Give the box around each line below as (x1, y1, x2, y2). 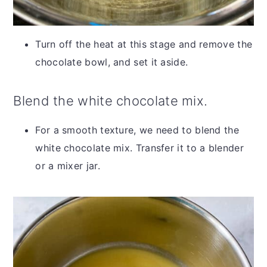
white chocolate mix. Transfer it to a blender (35, 142, 244, 154)
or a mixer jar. (35, 160, 100, 172)
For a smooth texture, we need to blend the (35, 124, 239, 136)
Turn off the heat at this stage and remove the (35, 38, 253, 51)
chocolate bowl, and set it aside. (35, 56, 188, 69)
